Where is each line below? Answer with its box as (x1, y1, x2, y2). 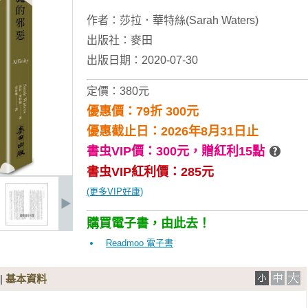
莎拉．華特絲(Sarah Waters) (120, 14, 258, 26)
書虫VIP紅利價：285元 (87, 165, 214, 179)
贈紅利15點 (201, 144, 265, 158)
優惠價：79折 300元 (87, 104, 199, 118)
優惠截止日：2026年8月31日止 (87, 124, 258, 138)
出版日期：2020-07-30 (87, 54, 198, 66)
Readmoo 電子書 (106, 238, 173, 248)
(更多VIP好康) (87, 186, 143, 197)
